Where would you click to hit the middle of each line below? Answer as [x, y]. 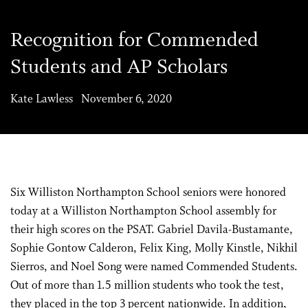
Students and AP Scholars [119, 68]
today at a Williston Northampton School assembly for [143, 211]
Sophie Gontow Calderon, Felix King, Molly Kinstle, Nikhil [154, 249]
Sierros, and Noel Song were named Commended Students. [154, 267]
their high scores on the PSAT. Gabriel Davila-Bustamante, [152, 230]
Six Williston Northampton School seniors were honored [148, 193]
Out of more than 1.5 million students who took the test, [147, 286]
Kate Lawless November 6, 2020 [91, 99]
